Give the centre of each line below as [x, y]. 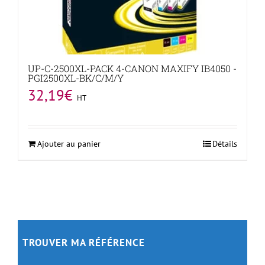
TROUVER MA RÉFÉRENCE [83, 243]
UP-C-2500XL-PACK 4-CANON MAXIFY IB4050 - [132, 68]
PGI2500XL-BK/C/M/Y [76, 77]
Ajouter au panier [69, 143]
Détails [225, 143]
